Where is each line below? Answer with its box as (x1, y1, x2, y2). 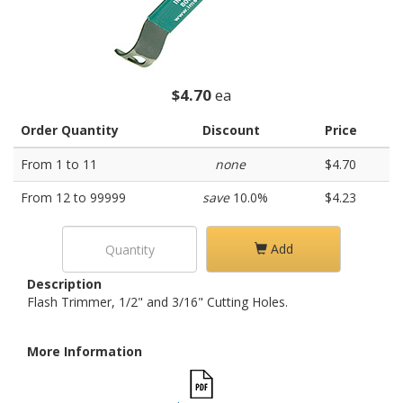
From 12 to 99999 (21, 189, 126, 206)
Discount (202, 121, 260, 139)
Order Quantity (21, 121, 119, 139)
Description (27, 275, 102, 292)
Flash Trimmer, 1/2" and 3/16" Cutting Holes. (27, 293, 288, 310)
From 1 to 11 (21, 156, 97, 173)
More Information (27, 343, 142, 360)
